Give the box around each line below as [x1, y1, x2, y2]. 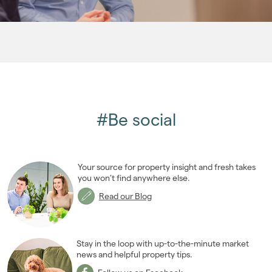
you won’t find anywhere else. [77, 172, 190, 183]
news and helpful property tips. [76, 250, 200, 260]
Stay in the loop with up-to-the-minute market [76, 239, 250, 249]
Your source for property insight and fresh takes [77, 161, 256, 172]
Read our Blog [98, 191, 152, 201]
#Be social [96, 110, 176, 129]
